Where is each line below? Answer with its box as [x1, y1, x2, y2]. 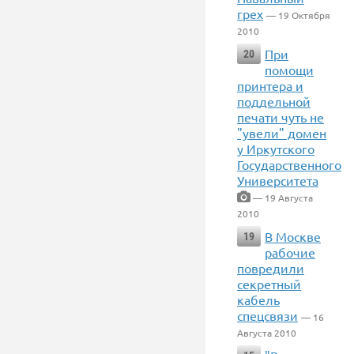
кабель [237, 292, 280, 307]
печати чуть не [237, 109, 324, 125]
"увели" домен [237, 125, 326, 141]
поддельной [237, 93, 311, 109]
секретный [237, 276, 301, 292]
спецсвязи [237, 307, 298, 323]
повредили [237, 260, 304, 276]
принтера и [237, 77, 303, 93]
